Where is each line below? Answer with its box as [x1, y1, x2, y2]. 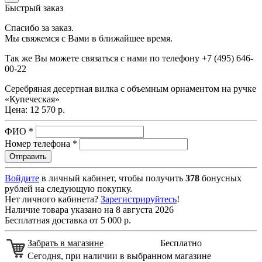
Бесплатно [160, 237, 202, 248]
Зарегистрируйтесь [101, 194, 177, 204]
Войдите [5, 173, 39, 183]
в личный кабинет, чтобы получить [39, 173, 185, 183]
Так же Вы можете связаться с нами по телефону [5, 53, 202, 63]
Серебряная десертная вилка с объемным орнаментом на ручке [5, 83, 256, 94]
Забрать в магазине [27, 237, 104, 248]
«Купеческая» [5, 94, 60, 104]
